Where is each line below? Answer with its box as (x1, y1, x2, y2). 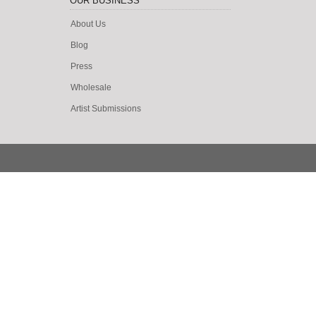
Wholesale (71, 83, 111, 92)
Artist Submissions (71, 104, 141, 114)
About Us (71, 19, 106, 29)
